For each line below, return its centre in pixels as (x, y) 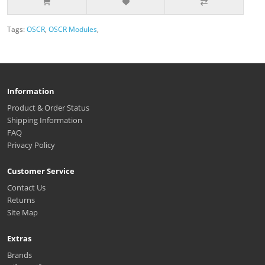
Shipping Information (45, 120)
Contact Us (26, 187)
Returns (21, 200)
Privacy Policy (31, 145)
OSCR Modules (73, 29)
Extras (19, 238)
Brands (20, 255)
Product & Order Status (48, 107)
